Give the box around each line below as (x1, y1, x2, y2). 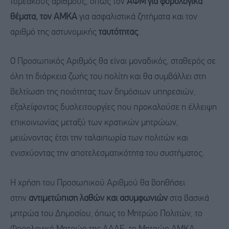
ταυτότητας (99, 28, 138, 37)
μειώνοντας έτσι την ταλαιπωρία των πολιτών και (10, 134, 188, 143)
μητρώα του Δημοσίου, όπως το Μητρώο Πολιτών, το (10, 210, 202, 219)
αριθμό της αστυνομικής (10, 28, 99, 37)
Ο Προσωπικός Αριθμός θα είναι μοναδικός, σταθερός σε (10, 57, 216, 66)
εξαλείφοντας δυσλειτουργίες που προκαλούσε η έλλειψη (10, 103, 217, 112)
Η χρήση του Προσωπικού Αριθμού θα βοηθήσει (10, 179, 185, 188)
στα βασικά (168, 194, 209, 203)
